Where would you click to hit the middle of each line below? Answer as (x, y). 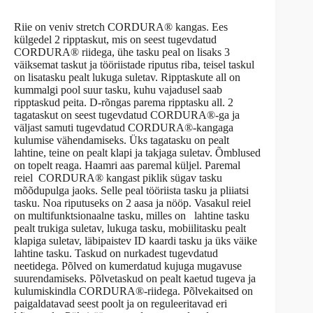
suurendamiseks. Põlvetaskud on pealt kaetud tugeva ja (135, 278)
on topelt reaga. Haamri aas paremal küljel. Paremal (127, 165)
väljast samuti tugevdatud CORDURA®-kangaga (124, 127)
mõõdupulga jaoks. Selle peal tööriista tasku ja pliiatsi (131, 190)
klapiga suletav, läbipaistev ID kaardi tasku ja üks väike (136, 240)
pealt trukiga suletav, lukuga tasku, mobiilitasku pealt (130, 228)
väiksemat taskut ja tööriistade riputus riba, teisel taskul (134, 64)
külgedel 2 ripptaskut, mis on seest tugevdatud (115, 39)
